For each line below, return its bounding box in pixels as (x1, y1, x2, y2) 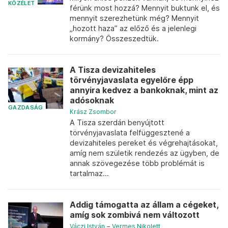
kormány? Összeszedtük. (70, 34, 159, 43)
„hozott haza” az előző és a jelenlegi (70, 24, 196, 33)
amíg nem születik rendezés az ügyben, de (70, 149, 219, 157)
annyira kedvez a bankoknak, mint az (70, 85, 218, 95)
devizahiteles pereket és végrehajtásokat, (70, 138, 218, 147)
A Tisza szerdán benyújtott (70, 118, 164, 127)
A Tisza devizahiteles (70, 65, 156, 75)
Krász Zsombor (70, 108, 117, 116)
